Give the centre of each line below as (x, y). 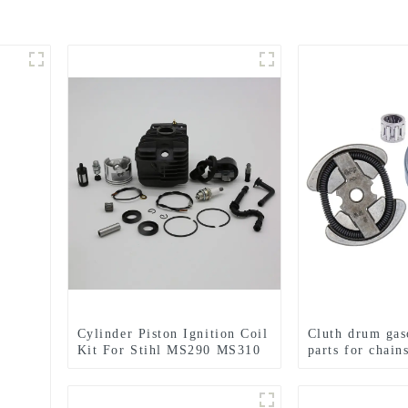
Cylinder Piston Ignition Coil (173, 334)
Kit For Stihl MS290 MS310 (169, 350)
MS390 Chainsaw (132, 367)
